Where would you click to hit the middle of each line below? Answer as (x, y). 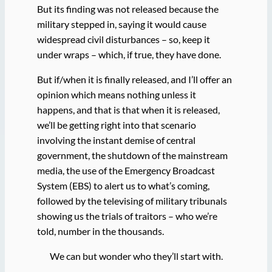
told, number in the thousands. (100, 231)
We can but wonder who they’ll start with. (136, 256)
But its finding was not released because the (127, 8)
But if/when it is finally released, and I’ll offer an (134, 79)
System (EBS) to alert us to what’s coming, (123, 185)
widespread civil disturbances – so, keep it (123, 39)
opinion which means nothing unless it (116, 94)
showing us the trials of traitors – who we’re (127, 216)
